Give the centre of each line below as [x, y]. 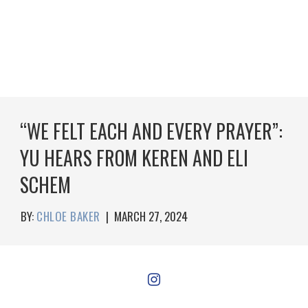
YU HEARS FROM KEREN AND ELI [134, 158]
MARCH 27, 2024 [151, 216]
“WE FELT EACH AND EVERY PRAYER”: [151, 131]
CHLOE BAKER [68, 216]
